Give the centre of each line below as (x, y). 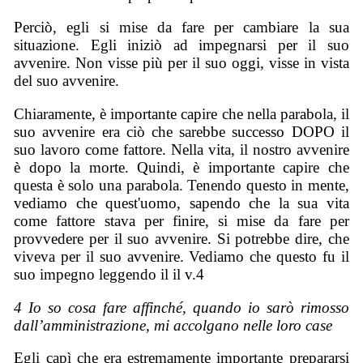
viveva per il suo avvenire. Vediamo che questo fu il (181, 256)
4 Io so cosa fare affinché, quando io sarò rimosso (181, 307)
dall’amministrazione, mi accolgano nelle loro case (173, 325)
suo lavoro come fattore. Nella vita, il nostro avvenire (181, 149)
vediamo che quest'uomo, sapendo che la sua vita (181, 203)
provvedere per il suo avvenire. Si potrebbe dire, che (181, 238)
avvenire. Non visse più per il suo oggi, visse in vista (181, 63)
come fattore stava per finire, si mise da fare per (181, 220)
